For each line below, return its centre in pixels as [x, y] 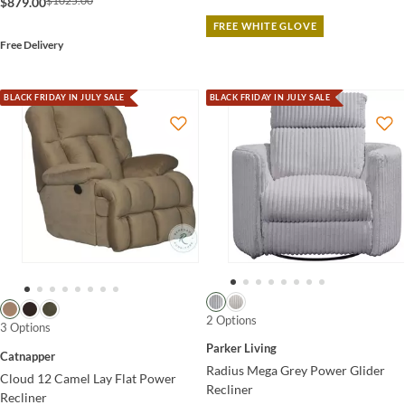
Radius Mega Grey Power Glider [295, 371]
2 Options [231, 320]
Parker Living [241, 348]
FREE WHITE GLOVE [265, 25]
